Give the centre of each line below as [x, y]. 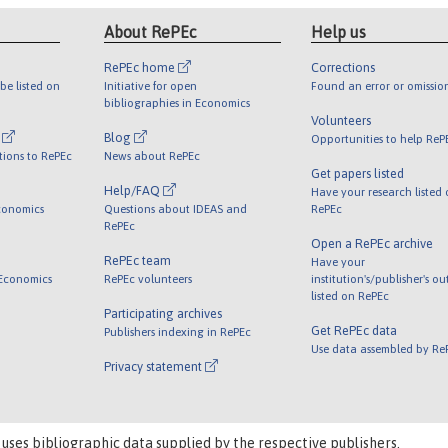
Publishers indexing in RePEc [178, 331]
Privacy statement [155, 366]
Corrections [342, 67]
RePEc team [138, 260]
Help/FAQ [134, 190]
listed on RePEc [349, 295]
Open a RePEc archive [371, 243]
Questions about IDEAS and [176, 208]
